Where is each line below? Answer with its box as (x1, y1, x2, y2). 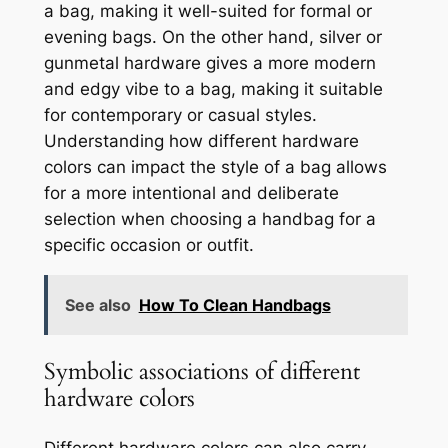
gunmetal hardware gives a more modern (43, 53, 376, 74)
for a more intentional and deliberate (43, 183, 339, 204)
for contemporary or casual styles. (43, 105, 317, 126)
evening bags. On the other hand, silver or (43, 27, 382, 48)
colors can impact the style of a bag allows (43, 157, 387, 178)
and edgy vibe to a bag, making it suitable (43, 79, 383, 100)
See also (64, 295, 131, 316)
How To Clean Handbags (138, 295, 331, 316)
